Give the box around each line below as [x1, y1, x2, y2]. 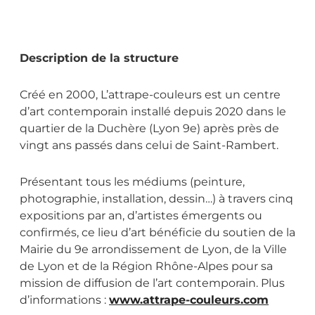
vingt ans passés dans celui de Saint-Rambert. [20, 139, 278, 153]
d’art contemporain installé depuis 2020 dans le [20, 105, 286, 119]
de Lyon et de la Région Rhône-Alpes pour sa [20, 259, 273, 274]
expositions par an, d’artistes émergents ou [20, 209, 262, 223]
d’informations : [20, 293, 109, 307]
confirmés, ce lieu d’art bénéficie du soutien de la [20, 226, 295, 240]
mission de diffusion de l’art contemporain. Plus [20, 276, 285, 290]
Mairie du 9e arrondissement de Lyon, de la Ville [20, 243, 287, 257]
